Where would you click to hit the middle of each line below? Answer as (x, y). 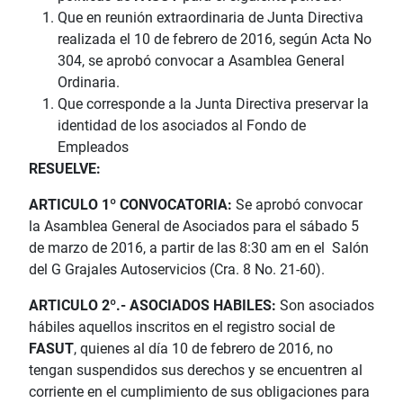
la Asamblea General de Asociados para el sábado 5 (194, 227)
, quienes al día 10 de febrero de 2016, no (203, 349)
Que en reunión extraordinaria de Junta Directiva (210, 18)
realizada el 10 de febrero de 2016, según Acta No (215, 40)
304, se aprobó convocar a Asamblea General (201, 61)
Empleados (93, 148)
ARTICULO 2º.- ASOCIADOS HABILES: (152, 306)
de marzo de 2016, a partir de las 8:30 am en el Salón (199, 248)
